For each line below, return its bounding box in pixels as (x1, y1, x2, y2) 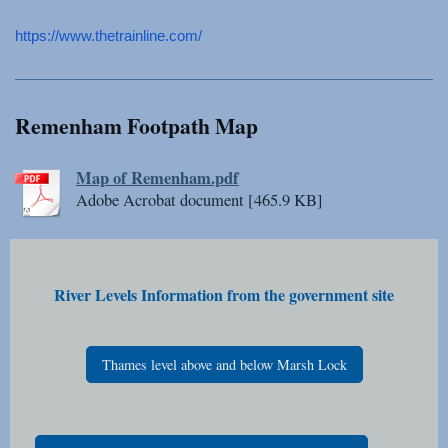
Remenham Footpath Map (15, 110, 258, 142)
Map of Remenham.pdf (76, 165, 239, 190)
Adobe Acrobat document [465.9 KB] (76, 188, 323, 211)
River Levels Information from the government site (54, 282, 394, 306)
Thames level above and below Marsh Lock (101, 354, 347, 374)
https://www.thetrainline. (15, 27, 169, 45)
